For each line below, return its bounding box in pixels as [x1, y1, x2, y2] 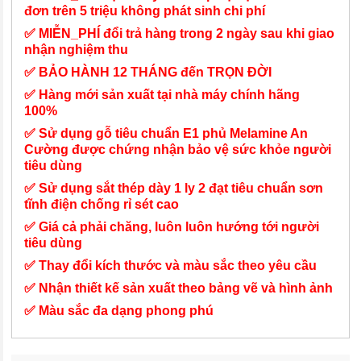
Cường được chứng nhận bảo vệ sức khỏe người [24, 143, 332, 156]
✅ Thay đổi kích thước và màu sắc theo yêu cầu [24, 259, 321, 272]
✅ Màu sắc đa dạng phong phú [24, 304, 218, 317]
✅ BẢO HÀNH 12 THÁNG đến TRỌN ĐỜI [24, 65, 272, 79]
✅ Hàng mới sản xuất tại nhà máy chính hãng [24, 88, 301, 102]
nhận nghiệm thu [24, 43, 129, 56]
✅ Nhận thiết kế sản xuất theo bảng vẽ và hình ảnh [24, 281, 334, 295]
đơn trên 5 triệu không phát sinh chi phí [24, 4, 269, 18]
